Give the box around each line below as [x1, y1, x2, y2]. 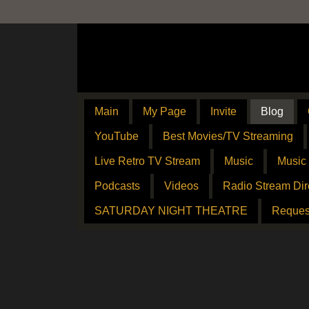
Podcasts [94, 180, 140, 192]
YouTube [94, 130, 139, 142]
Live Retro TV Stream [94, 155, 200, 167]
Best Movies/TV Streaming [163, 130, 293, 142]
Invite [210, 106, 237, 117]
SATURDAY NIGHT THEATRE [94, 205, 248, 217]
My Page [143, 106, 186, 117]
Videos [164, 180, 199, 192]
